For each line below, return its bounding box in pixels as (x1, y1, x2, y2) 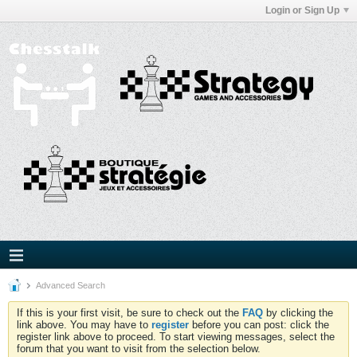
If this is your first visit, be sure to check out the (17, 307, 242, 319)
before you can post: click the (189, 319, 329, 331)
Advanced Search (34, 280, 105, 290)
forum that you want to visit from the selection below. (17, 343, 261, 355)
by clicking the (263, 307, 333, 319)
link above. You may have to (17, 319, 151, 331)
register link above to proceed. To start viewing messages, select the (17, 331, 335, 343)
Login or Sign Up (265, 5, 339, 16)
